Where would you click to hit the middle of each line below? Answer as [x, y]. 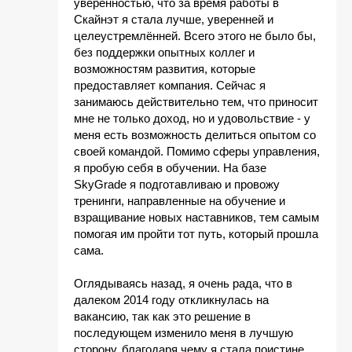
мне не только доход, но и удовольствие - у [192, 118]
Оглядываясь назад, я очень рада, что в [183, 283]
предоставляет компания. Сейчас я [170, 85]
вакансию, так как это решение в [162, 316]
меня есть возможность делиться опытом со [195, 135]
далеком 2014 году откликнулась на [171, 300]
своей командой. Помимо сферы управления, [197, 151]
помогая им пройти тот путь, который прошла [196, 234]
